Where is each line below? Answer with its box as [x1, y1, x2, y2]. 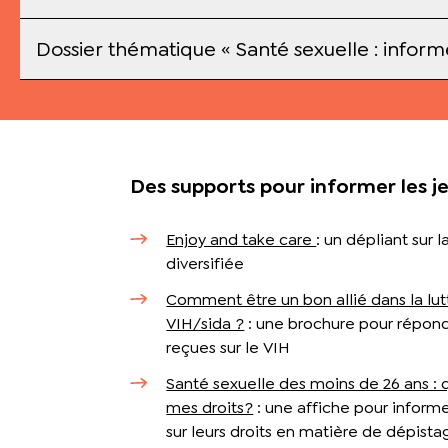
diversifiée [166, 253, 245, 274]
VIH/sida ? [166, 313, 245, 334]
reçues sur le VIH [166, 337, 291, 358]
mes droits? [166, 397, 254, 418]
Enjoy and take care [166, 229, 317, 250]
